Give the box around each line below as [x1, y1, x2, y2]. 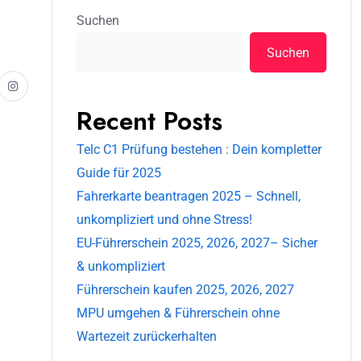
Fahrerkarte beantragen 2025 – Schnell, [77, 189, 301, 204]
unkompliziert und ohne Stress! [77, 212, 252, 227]
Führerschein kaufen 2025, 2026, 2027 [77, 282, 294, 297]
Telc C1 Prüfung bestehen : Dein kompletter [77, 142, 322, 157]
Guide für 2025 [77, 165, 161, 180]
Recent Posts [77, 102, 222, 139]
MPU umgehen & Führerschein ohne [77, 305, 280, 321]
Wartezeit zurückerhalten [77, 329, 217, 344]
